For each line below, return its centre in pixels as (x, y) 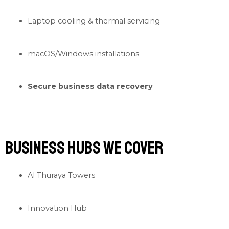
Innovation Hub (57, 208)
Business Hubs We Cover (84, 148)
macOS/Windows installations (83, 53)
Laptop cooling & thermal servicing (94, 21)
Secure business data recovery (90, 86)
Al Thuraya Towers (61, 176)
